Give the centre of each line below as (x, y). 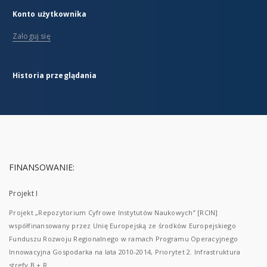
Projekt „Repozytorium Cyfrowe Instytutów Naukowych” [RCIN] (114, 212)
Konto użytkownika (50, 14)
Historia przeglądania (55, 75)
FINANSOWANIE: (42, 167)
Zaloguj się (32, 36)
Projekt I (24, 193)
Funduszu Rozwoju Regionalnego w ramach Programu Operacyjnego (123, 239)
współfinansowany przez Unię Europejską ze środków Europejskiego (122, 226)
